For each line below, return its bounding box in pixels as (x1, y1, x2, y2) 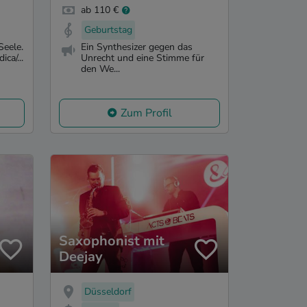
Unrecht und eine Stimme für (81, 51, 204, 64)
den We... (81, 62, 120, 75)
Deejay (59, 247, 103, 267)
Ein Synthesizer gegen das (81, 40, 193, 53)
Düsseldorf (84, 285, 132, 299)
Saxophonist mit (59, 232, 164, 251)
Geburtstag (84, 23, 132, 37)
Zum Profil (121, 105, 172, 121)
